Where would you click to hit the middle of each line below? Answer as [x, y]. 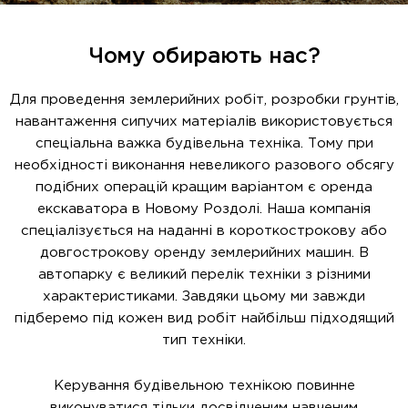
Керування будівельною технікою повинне [204, 386]
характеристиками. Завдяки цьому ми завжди [204, 296]
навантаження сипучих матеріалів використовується [204, 122]
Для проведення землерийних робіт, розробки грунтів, [204, 100]
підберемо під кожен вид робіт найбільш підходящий [204, 318]
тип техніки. [204, 340]
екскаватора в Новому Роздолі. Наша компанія [204, 209]
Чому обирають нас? [204, 57]
